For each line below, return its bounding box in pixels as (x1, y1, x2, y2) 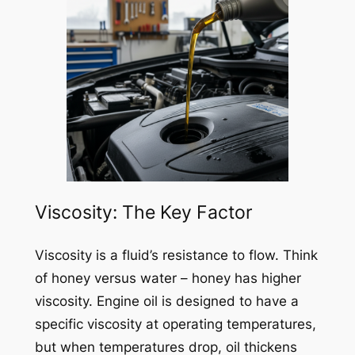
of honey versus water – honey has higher (34, 269, 301, 286)
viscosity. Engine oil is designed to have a (34, 292, 299, 309)
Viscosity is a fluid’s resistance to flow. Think (34, 246, 318, 263)
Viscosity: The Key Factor (34, 201, 253, 224)
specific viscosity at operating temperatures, (34, 315, 316, 332)
